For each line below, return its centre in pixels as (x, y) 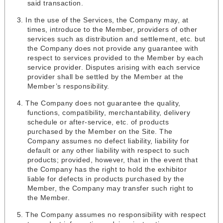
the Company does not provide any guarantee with (113, 49)
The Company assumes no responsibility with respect (116, 215)
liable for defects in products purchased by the (106, 179)
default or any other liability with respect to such (108, 151)
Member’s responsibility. (68, 86)
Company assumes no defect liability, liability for (108, 141)
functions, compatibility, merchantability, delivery (109, 113)
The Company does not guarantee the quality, (103, 103)
